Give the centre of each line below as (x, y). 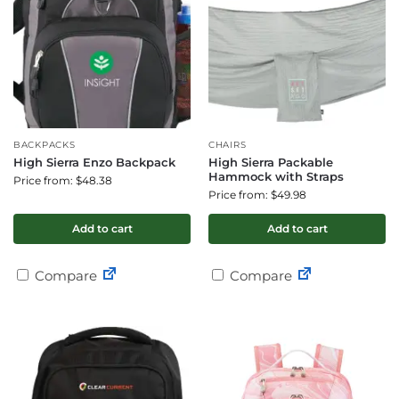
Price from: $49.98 (257, 195)
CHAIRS (228, 145)
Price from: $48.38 (63, 180)
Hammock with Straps (276, 176)
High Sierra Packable (271, 162)
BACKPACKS (45, 145)
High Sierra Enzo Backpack (94, 162)
